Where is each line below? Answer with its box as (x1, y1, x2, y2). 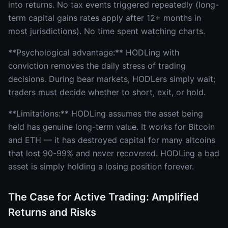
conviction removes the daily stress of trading (8, 61, 186, 71)
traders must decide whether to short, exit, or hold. (8, 87, 206, 97)
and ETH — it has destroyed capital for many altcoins (8, 135, 215, 145)
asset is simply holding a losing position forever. (8, 161, 194, 172)
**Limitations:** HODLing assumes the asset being (8, 108, 203, 119)
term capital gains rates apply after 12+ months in (8, 13, 201, 23)
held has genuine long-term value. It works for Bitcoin (8, 122, 215, 132)
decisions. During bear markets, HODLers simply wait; (8, 74, 215, 84)
